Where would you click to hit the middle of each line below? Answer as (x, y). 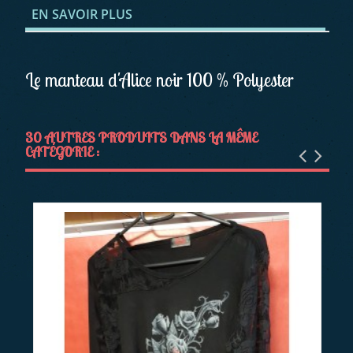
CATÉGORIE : (63, 152)
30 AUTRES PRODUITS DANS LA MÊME (142, 138)
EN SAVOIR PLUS (82, 15)
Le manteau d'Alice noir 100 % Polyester (160, 80)
